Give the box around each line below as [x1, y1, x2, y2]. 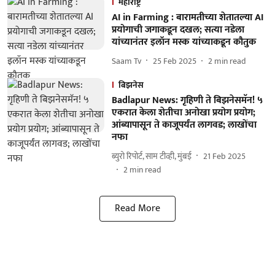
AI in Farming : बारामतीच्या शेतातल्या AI [111, 9, 263, 26]
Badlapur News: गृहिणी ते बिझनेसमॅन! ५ [111, 92, 263, 109]
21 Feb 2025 [203, 149, 246, 163]
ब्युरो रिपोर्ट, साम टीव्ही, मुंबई [111, 149, 192, 163]
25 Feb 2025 [152, 53, 196, 68]
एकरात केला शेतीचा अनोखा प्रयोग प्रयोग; [111, 104, 255, 121]
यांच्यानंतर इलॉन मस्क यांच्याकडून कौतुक [111, 34, 256, 50]
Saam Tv [111, 53, 141, 68]
